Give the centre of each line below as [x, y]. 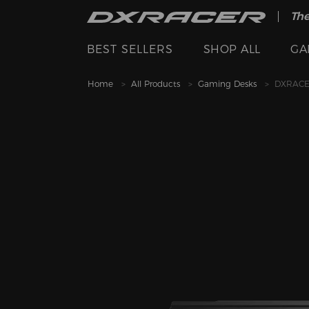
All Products [156, 83]
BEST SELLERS [130, 49]
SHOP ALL [232, 49]
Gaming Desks [227, 83]
